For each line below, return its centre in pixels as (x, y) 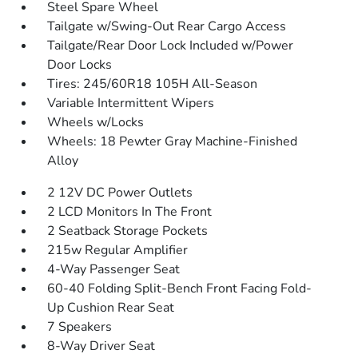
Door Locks (80, 65)
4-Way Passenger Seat (114, 269)
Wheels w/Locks (96, 122)
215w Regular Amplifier (118, 250)
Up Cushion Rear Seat (111, 308)
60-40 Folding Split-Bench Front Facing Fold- (180, 288)
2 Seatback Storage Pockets (128, 231)
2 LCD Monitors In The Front (130, 212)
